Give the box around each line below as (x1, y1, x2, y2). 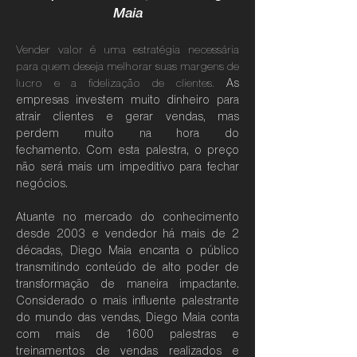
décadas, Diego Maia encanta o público (16, 245, 239, 257)
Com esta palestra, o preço (86, 145, 240, 157)
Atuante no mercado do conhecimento (16, 212, 239, 224)
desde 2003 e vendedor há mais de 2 (16, 229, 239, 241)
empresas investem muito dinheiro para (16, 95, 239, 107)
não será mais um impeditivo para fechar (16, 162, 239, 174)
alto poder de (162, 262, 240, 274)
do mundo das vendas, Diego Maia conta (16, 312, 239, 324)
